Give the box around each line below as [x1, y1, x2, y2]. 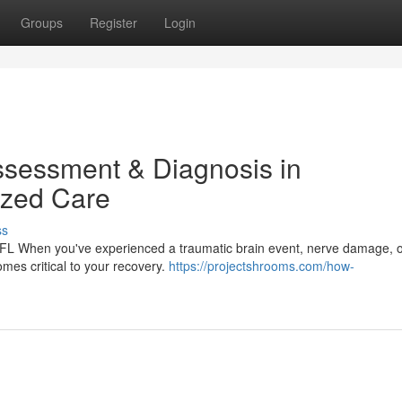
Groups [21, 13, 63, 31]
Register [90, 13, 137, 31]
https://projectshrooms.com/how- [169, 257, 354, 275]
